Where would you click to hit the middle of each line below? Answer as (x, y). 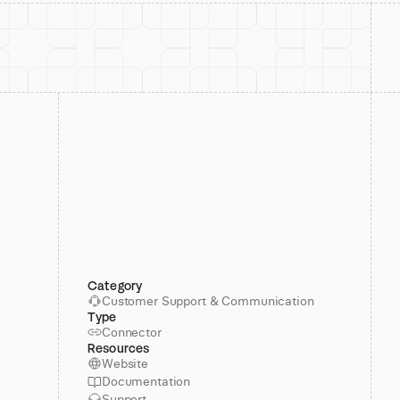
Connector (132, 332)
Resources (119, 348)
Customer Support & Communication (208, 301)
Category (115, 285)
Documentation (146, 381)
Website (125, 363)
